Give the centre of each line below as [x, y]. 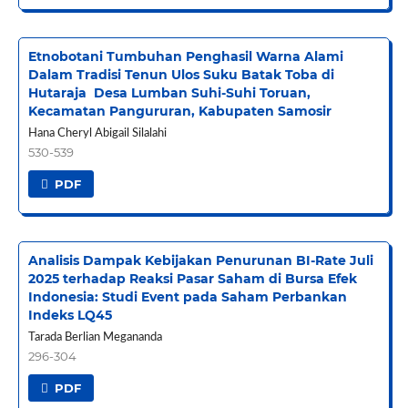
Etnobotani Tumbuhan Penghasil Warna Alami [185, 57]
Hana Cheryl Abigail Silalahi [97, 134]
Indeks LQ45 [70, 316]
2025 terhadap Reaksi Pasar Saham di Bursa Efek [192, 279]
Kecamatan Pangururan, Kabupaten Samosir [179, 112]
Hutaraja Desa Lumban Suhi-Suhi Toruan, [169, 93]
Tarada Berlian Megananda [95, 338]
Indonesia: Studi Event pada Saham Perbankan [187, 297]
